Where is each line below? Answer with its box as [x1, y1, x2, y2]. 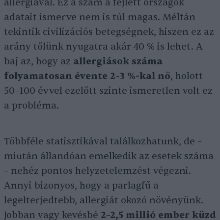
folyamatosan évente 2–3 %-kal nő [4, 70, 170, 82]
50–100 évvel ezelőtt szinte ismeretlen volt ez [4, 85, 213, 97]
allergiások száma [73, 55, 163, 68]
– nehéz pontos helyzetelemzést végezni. [4, 165, 191, 177]
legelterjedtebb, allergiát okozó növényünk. [4, 194, 203, 207]
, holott [170, 70, 203, 82]
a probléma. [4, 100, 59, 112]
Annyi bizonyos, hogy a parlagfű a [4, 180, 159, 192]
